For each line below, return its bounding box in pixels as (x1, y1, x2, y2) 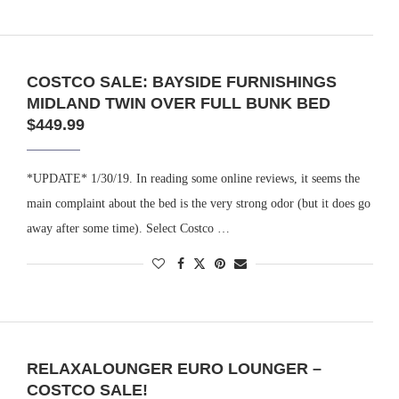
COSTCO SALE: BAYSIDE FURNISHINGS (26, 73, 337, 92)
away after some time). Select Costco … (26, 222, 230, 236)
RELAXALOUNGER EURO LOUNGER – (26, 359, 322, 378)
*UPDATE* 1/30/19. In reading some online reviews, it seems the (26, 172, 360, 186)
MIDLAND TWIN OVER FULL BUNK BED (26, 94, 330, 113)
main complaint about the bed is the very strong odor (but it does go (26, 197, 370, 211)
